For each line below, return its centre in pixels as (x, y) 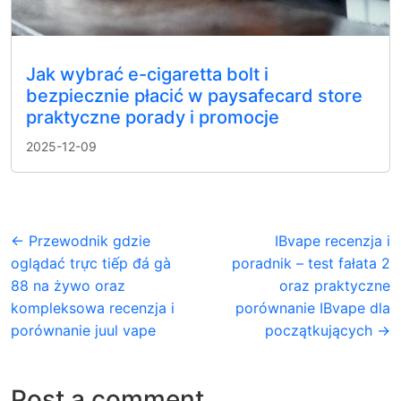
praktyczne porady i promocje (153, 118)
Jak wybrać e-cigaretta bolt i (147, 75)
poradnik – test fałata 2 (311, 264)
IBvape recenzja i (333, 241)
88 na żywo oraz (68, 286)
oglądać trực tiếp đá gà (91, 264)
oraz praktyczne (335, 286)
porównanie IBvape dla (313, 308)
